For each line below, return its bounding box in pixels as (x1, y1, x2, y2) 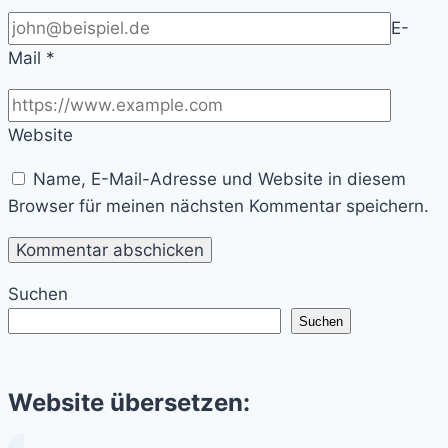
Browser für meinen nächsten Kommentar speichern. (8, 196, 429, 217)
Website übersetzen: (8, 387, 250, 417)
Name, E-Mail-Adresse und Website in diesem (33, 169, 406, 190)
